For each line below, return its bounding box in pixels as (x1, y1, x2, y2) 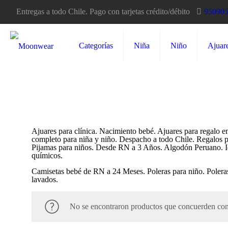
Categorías (79, 41, 113, 50)
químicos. (32, 151, 63, 160)
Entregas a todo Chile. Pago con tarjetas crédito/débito (16, 7, 190, 16)
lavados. (32, 175, 58, 184)
